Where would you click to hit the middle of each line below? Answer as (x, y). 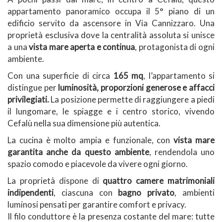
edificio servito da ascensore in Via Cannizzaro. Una (111, 23)
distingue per (33, 87)
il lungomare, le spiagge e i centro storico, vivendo (111, 111)
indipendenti (30, 193)
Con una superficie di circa (60, 76)
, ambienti (195, 193)
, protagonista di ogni (175, 47)
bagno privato (146, 193)
